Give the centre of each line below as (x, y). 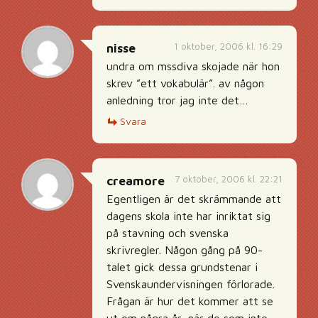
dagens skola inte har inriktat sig (188, 216)
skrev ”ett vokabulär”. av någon (185, 83)
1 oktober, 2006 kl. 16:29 (228, 46)
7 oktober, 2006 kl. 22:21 (229, 179)
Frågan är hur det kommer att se (190, 301)
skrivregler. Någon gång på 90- (185, 250)
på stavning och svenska (168, 233)
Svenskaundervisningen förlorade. (191, 284)
